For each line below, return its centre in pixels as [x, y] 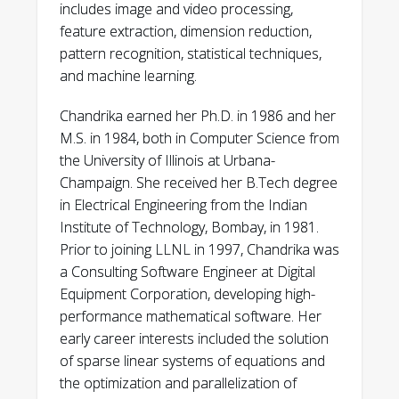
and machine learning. [128, 76]
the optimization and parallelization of [178, 383]
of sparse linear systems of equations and [192, 361]
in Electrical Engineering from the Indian [183, 205]
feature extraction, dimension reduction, [186, 31]
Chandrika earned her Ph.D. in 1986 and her [198, 116]
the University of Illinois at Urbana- [167, 160]
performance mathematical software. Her [191, 316]
